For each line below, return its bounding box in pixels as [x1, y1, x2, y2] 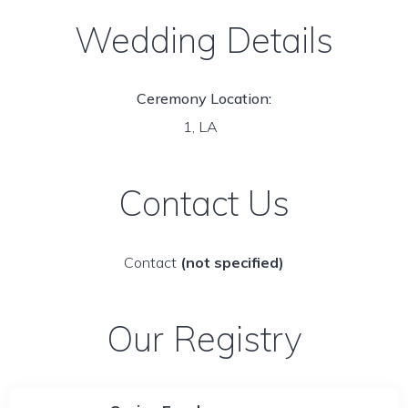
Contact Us [118, 181, 290, 225]
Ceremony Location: [137, 89, 271, 107]
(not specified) [180, 253, 284, 271]
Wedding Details [75, 18, 333, 62]
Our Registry [106, 317, 302, 361]
